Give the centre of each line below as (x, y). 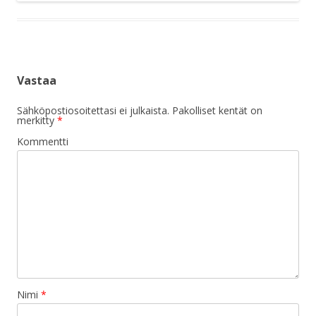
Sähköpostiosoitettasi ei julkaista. (93, 110)
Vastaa (37, 80)
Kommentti (43, 141)
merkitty (37, 120)
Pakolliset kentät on (216, 110)
